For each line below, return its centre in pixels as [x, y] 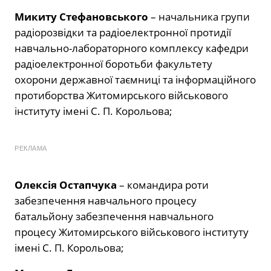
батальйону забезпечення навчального [114, 217]
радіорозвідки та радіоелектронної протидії [123, 33]
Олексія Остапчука [66, 185]
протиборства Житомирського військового [121, 96]
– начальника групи [199, 17]
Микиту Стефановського [81, 17]
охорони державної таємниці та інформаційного [135, 80]
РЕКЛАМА [31, 149]
